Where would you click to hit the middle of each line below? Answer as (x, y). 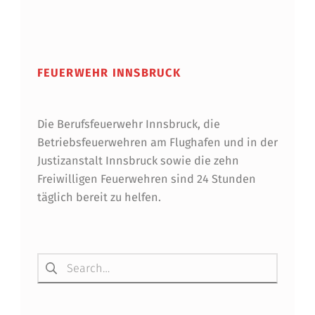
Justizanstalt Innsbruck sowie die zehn (138, 161)
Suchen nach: (51, 253)
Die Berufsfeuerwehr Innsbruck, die (128, 124)
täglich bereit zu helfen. (99, 198)
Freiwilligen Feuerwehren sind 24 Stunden (146, 179)
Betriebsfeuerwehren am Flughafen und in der (157, 143)
